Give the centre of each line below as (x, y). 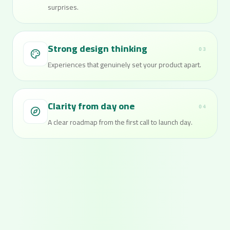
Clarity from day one (91, 106)
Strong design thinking (98, 49)
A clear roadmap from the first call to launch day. (120, 122)
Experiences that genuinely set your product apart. (124, 65)
